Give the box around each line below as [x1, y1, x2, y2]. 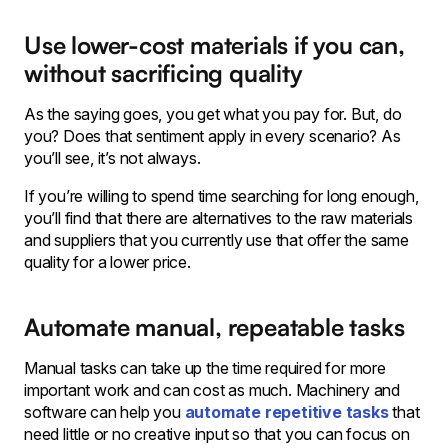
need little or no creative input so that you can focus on [24, 424, 410, 444]
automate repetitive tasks [184, 402, 389, 422]
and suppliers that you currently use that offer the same [24, 230, 409, 250]
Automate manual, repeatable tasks [24, 312, 405, 342]
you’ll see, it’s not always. [24, 148, 201, 168]
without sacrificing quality [24, 58, 303, 88]
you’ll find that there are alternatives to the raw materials [24, 208, 413, 228]
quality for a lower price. [24, 252, 191, 272]
